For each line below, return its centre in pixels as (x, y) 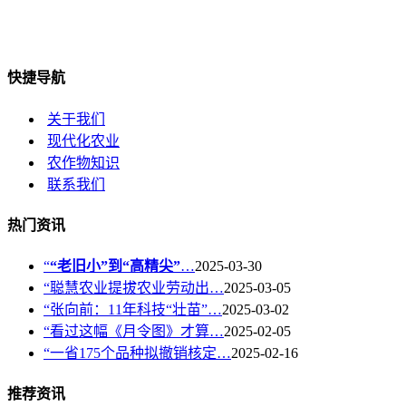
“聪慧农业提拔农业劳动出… (134, 288)
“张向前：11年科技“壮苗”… (133, 310)
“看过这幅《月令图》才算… (134, 332)
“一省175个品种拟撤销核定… (137, 353)
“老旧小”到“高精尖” (115, 266)
